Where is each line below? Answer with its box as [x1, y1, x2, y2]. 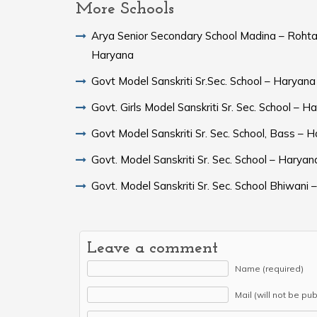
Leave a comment [87, 239, 218, 257]
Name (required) [235, 263, 304, 274]
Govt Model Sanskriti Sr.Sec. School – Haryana [91, 74, 316, 88]
